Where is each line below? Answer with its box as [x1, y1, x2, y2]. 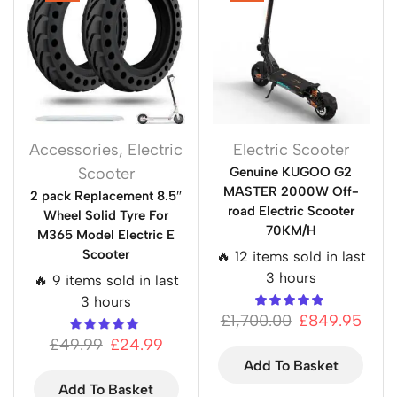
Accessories [29, 139, 120, 160]
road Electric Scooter [227, 202, 354, 219]
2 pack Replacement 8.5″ [30, 187, 183, 204]
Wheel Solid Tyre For [43, 206, 169, 223]
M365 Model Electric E [37, 226, 175, 243]
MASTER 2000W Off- [222, 183, 359, 199]
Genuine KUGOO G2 [230, 163, 353, 180]
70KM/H [265, 222, 316, 238]
